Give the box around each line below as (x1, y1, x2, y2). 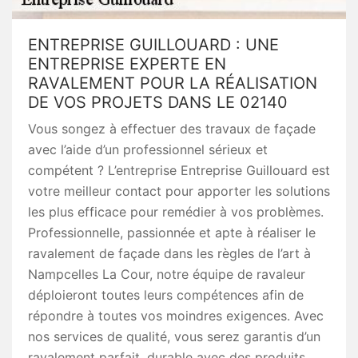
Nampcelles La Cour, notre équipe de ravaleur (28, 266, 305, 282)
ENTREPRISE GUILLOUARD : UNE (28, 35, 279, 54)
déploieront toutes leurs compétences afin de (28, 287, 304, 303)
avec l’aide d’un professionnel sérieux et (28, 141, 268, 157)
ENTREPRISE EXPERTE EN (28, 54, 226, 74)
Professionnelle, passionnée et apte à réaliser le (28, 225, 316, 241)
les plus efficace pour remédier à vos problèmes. (28, 204, 324, 220)
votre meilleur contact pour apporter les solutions (28, 183, 330, 199)
